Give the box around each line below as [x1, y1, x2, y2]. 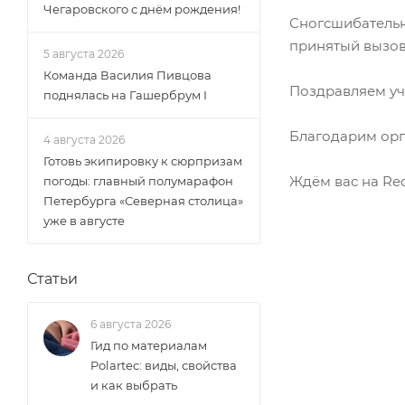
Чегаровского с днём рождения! [43, 2, 240, 16]
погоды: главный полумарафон [43, 174, 233, 188]
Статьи [27, 270, 78, 287]
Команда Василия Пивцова [43, 68, 212, 82]
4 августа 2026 [43, 133, 125, 146]
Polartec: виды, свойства [90, 358, 237, 372]
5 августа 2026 [43, 47, 124, 61]
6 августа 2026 [90, 317, 171, 331]
